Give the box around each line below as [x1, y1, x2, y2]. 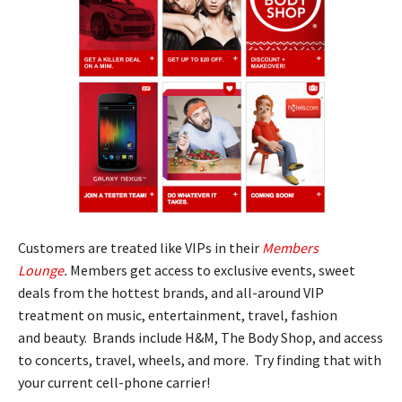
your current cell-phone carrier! [18, 372, 210, 391]
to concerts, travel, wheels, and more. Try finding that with [18, 350, 381, 369]
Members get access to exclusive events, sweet [67, 260, 355, 279]
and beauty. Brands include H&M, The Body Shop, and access [18, 328, 383, 346]
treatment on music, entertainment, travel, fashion [18, 305, 337, 324]
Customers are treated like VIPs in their [18, 238, 262, 257]
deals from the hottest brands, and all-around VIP [18, 283, 324, 301]
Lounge [18, 260, 64, 279]
